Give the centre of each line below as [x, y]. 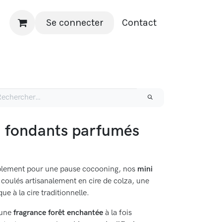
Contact [139, 23]
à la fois [117, 213]
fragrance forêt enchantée [58, 213]
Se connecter [75, 23]
